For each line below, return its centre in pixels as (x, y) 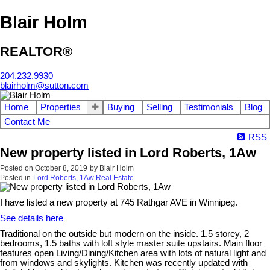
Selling (160, 107)
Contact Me (27, 121)
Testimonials (209, 107)
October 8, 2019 (61, 168)
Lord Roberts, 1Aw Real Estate (83, 177)
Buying (121, 107)
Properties (60, 107)
